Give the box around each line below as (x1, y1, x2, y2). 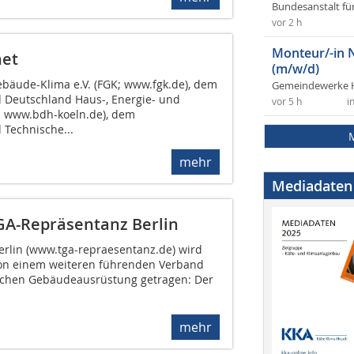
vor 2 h (272, 17, 302, 28)
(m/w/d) (272, 60, 319, 77)
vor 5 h (272, 96, 302, 107)
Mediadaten (272, 176, 352, 195)
